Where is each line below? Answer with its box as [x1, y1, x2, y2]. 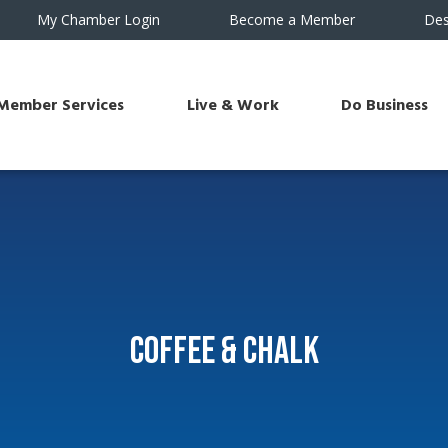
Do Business [341, 94, 429, 116]
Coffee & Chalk [129, 328, 319, 374]
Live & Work [186, 94, 279, 116]
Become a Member [229, 10, 356, 29]
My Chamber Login [37, 10, 161, 29]
